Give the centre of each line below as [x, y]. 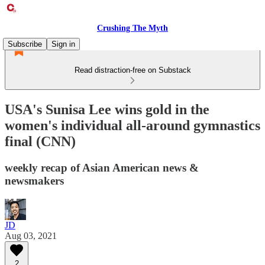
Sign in [63, 44]
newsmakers [34, 180]
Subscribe [25, 44]
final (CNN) [40, 141]
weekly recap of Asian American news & [102, 167]
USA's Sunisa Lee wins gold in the [107, 109]
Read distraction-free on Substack [132, 70]
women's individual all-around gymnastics [132, 125]
